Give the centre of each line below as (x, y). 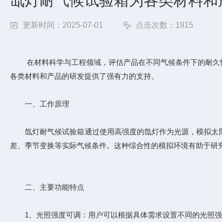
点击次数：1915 (165, 25)
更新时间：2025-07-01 (63, 25)
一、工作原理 (40, 104)
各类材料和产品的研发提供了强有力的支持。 (84, 76)
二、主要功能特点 (47, 187)
